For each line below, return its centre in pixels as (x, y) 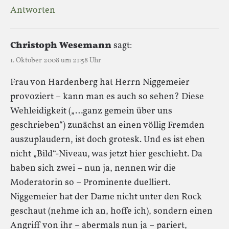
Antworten (33, 10)
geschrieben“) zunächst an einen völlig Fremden (107, 125)
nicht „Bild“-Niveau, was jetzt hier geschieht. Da (106, 154)
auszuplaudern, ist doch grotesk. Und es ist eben (108, 140)
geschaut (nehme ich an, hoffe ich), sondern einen (111, 211)
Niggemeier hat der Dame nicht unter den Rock (106, 197)
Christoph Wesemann (61, 45)
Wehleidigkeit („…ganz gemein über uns (91, 111)
